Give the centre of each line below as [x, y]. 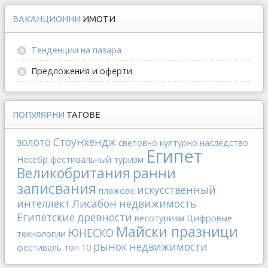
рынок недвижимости [150, 246]
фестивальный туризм [97, 159]
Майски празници [177, 231]
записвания [57, 188]
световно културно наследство [183, 142]
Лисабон [95, 203]
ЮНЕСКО [91, 233]
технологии [41, 233]
